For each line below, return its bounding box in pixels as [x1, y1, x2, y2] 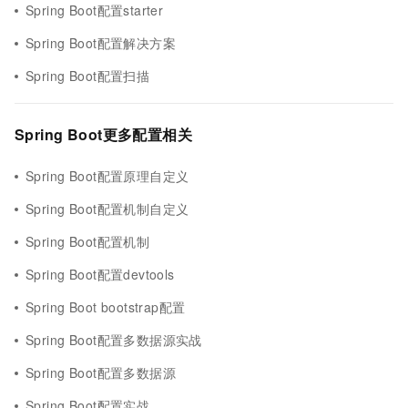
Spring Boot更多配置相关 [15, 124, 192, 145]
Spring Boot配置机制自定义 [25, 199, 189, 218]
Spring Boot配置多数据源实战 [25, 331, 202, 349]
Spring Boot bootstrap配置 [25, 298, 186, 316]
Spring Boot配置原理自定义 [25, 167, 189, 185]
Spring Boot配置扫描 [25, 66, 150, 85]
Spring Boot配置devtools [25, 265, 175, 283]
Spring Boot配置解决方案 [25, 34, 176, 52]
